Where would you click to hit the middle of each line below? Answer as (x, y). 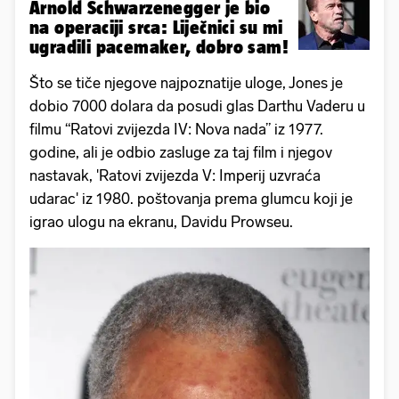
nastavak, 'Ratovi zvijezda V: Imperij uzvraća (175, 176)
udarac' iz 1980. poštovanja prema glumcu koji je (191, 199)
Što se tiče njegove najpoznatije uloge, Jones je (186, 83)
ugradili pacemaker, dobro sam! (159, 47)
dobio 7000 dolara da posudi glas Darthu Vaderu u (197, 106)
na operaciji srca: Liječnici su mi (156, 28)
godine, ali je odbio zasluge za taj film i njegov (181, 153)
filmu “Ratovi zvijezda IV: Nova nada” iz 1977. (176, 130)
